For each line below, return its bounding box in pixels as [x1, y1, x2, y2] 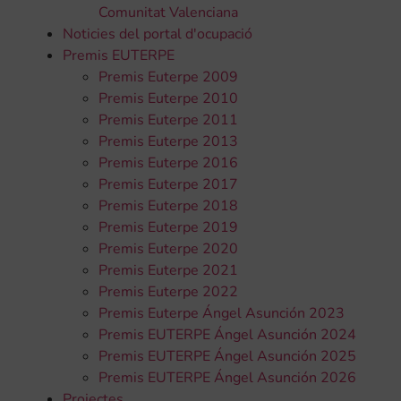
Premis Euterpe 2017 [98, 174, 238, 194]
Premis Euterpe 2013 [98, 131, 238, 151]
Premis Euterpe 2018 [98, 195, 238, 216]
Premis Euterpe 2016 [98, 152, 238, 173]
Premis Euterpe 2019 [98, 217, 238, 237]
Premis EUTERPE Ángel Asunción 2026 [98, 367, 356, 388]
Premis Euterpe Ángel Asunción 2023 [98, 303, 345, 323]
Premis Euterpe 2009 [98, 66, 238, 87]
